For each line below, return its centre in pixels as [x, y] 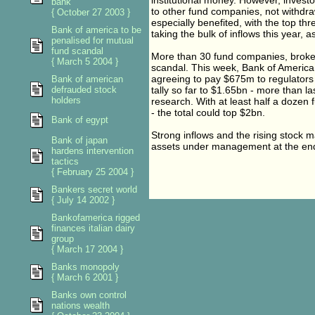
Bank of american [87, 79]
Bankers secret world [94, 189]
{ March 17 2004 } [87, 249]
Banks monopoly [85, 267]
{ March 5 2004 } [84, 62]
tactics [65, 161]
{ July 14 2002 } [83, 200]
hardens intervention [92, 151]
